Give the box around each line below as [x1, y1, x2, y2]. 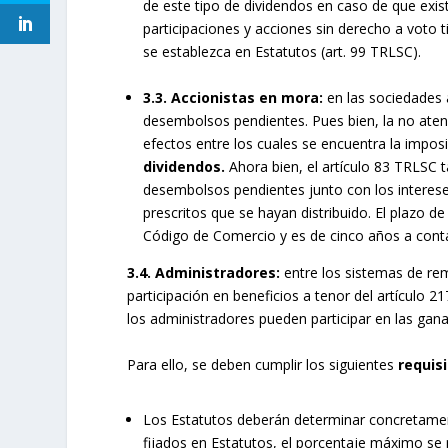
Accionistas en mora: [171, 88, 324, 108]
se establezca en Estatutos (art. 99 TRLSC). [143, 41, 422, 61]
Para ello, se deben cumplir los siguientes [127, 354, 399, 374]
